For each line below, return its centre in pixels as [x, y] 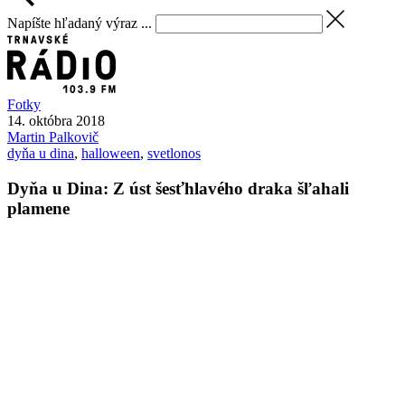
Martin [28, 137]
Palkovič [74, 137]
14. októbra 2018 [56, 121]
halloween [111, 154]
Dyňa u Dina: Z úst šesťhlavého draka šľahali [178, 189]
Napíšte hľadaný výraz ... [80, 23]
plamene [38, 209]
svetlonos [174, 154]
